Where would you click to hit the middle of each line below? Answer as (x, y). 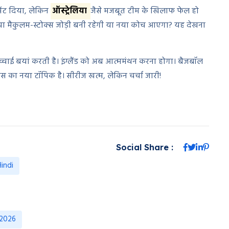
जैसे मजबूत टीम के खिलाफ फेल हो (145, 12)
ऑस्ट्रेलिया (71, 12)
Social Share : (144, 147)
